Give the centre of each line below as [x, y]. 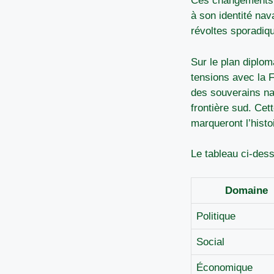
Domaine [246, 190]
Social [210, 242]
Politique [216, 216]
